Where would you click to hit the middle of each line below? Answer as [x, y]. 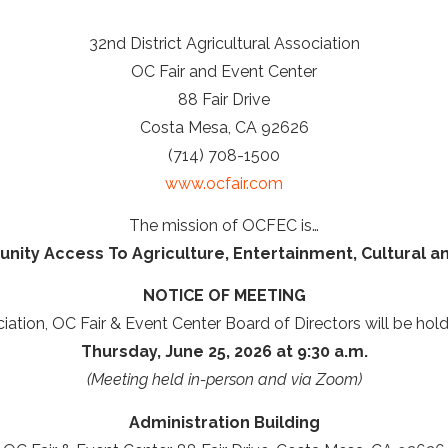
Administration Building [224, 422]
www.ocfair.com [224, 183]
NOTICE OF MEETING [224, 296]
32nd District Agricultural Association [224, 43]
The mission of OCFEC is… [224, 225]
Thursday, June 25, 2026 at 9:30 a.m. [224, 352]
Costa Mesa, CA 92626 [224, 127]
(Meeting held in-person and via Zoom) [224, 380]
